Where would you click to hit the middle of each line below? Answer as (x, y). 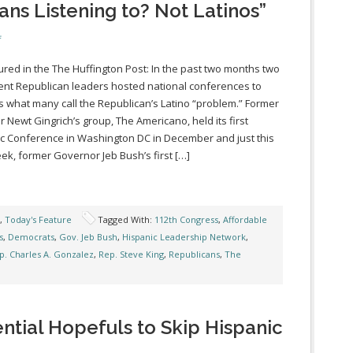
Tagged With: (126, 219)
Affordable (245, 219)
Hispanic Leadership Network (184, 237)
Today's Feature (38, 219)
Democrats (31, 237)
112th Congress (186, 219)
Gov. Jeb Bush (88, 237)
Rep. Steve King (131, 254)
